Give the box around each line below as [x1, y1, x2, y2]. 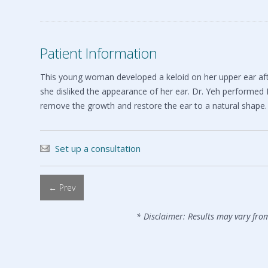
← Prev [48, 181, 76, 193]
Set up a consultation [55, 142, 141, 154]
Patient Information [40, 43, 158, 63]
